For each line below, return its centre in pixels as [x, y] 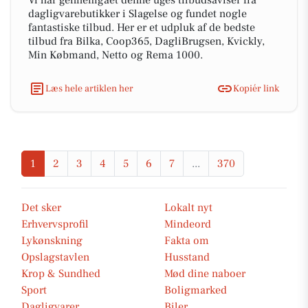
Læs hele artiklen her [89, 88]
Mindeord [188, 224]
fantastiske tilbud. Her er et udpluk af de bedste [142, 27]
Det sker [41, 208]
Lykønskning [52, 241]
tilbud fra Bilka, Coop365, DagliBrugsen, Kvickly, [146, 41]
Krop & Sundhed [61, 274]
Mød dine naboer [205, 274]
